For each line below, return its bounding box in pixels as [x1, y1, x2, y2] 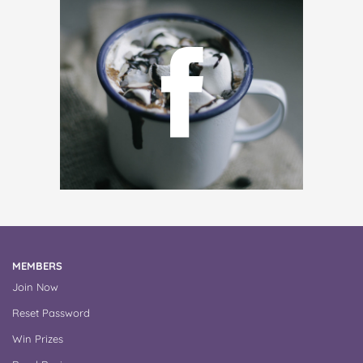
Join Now [12, 280, 58, 294]
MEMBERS [12, 259, 62, 273]
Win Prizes [12, 332, 63, 346]
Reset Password [12, 306, 90, 320]
